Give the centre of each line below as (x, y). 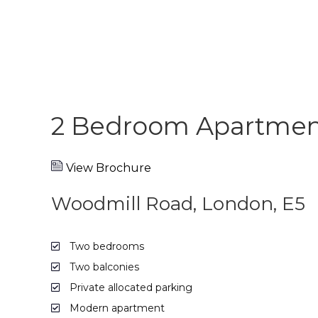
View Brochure (109, 168)
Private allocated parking (130, 287)
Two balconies (103, 267)
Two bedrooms (105, 246)
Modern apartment (116, 308)
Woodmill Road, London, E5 (178, 203)
